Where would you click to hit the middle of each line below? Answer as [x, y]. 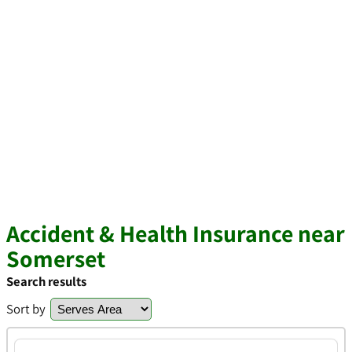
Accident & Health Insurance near [176, 233]
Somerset [56, 258]
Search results [46, 281]
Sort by [26, 309]
